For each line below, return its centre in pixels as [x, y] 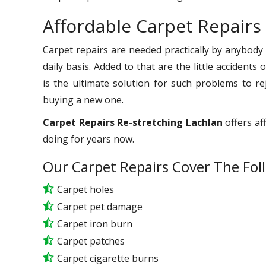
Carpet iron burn [95, 224]
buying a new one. [83, 99]
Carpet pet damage [100, 206]
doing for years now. [88, 139]
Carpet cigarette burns [108, 258]
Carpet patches [91, 241]
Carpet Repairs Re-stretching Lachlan [133, 122]
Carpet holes [85, 189]
